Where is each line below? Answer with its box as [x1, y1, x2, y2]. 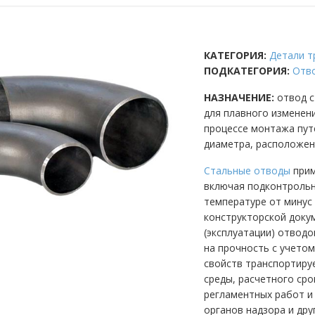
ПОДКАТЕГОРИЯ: [204, 64, 290, 77]
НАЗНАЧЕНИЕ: [204, 91, 274, 104]
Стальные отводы [204, 164, 290, 177]
